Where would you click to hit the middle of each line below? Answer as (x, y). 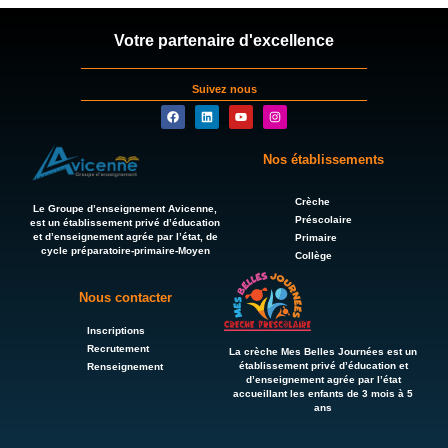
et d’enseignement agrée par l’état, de (125, 236)
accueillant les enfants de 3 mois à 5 (323, 394)
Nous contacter (125, 298)
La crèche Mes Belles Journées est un (323, 352)
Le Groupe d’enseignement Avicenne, (125, 208)
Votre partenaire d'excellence (224, 40)
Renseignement (125, 367)
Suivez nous (224, 89)
